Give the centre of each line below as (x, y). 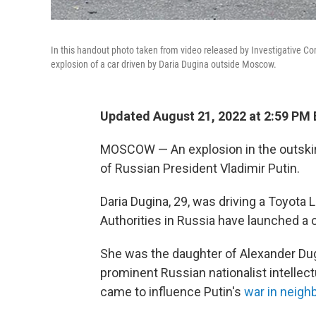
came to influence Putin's (172, 292)
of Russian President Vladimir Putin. (200, 168)
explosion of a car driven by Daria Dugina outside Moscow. (164, 64)
